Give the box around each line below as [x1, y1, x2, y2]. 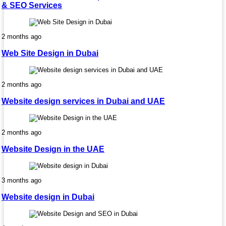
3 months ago [2, 176, 41, 184]
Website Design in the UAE [2, 144, 104, 153]
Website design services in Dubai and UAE [2, 96, 165, 105]
